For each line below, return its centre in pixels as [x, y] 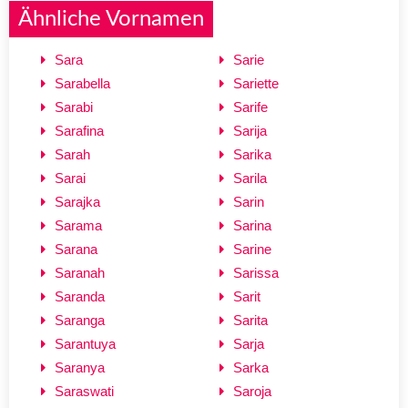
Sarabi [74, 107]
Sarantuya [85, 343]
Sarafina [79, 130]
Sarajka [77, 201]
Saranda [80, 296]
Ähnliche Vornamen [111, 19]
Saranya [80, 367]
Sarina [252, 225]
